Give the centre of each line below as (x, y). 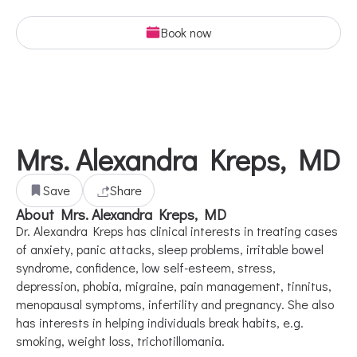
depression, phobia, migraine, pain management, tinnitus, (174, 286)
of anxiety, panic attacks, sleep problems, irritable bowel (170, 249)
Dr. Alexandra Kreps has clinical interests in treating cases (177, 231)
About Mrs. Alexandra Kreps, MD (121, 214)
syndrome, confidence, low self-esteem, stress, (146, 267)
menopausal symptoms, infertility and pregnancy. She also (175, 304)
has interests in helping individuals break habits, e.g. (160, 322)
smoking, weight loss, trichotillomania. (120, 341)
